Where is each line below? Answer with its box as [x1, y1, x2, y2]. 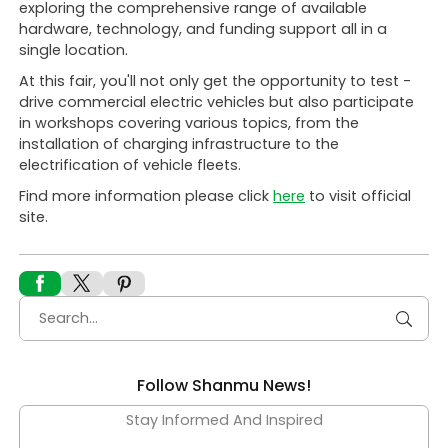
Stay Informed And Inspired [125, 409, 323, 430]
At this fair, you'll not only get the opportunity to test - [19, 70, 412, 91]
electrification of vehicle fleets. [19, 154, 242, 175]
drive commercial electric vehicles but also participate [19, 91, 415, 112]
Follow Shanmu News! [137, 373, 311, 397]
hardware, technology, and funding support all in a [19, 18, 388, 39]
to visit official [305, 185, 412, 206]
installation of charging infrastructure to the [19, 133, 340, 154]
